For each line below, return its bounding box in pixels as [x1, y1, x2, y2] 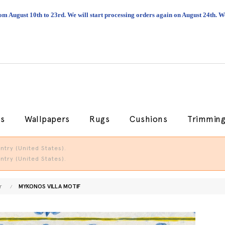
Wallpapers [25, 114, 69, 124]
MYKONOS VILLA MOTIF [19, 183, 80, 190]
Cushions [130, 114, 167, 124]
